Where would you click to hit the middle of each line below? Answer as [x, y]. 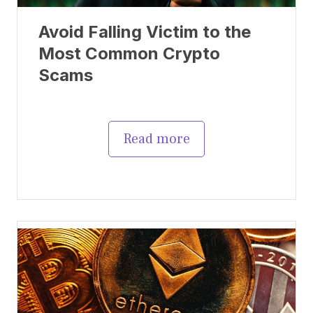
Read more [156, 139]
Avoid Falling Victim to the [145, 31]
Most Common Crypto [129, 53]
